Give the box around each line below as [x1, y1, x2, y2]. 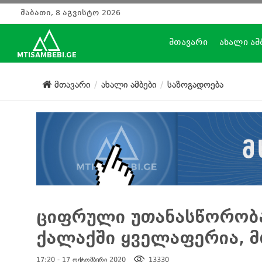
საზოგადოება [167, 79, 223, 90]
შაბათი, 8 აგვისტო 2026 [20, 8, 120, 17]
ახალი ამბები [101, 79, 156, 90]
